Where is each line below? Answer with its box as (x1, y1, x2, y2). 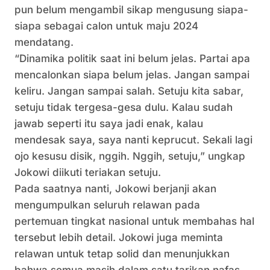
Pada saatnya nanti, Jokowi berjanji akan (14, 183, 216, 195)
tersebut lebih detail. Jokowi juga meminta (14, 231, 223, 243)
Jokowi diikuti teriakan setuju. (14, 166, 161, 178)
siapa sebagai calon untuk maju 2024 (14, 20, 198, 32)
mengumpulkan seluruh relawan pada (14, 199, 200, 211)
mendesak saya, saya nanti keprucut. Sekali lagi (14, 134, 253, 146)
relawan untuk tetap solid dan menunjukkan (14, 248, 230, 260)
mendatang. (14, 36, 74, 48)
